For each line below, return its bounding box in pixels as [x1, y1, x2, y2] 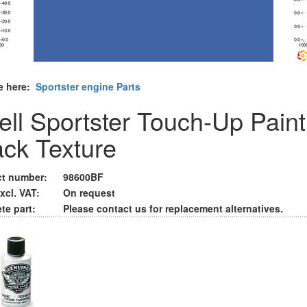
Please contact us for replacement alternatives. [63, 201, 283, 215]
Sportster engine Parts [36, 79, 140, 93]
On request [63, 186, 115, 199]
